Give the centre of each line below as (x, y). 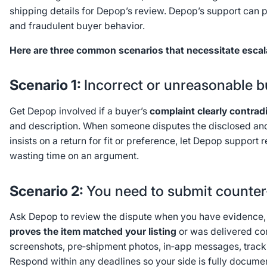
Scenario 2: (48, 191)
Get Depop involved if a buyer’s (79, 111)
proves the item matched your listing (93, 232)
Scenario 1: (46, 85)
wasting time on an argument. (74, 156)
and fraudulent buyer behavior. (78, 26)
